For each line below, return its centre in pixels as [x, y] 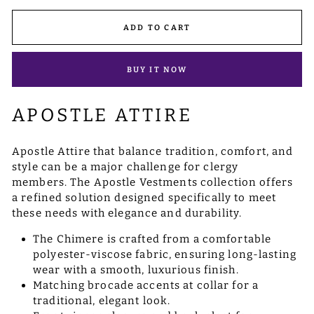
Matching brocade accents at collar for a [146, 286]
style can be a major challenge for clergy [125, 167]
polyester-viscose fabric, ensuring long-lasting [165, 255]
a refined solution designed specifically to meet [144, 198]
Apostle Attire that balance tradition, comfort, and [153, 152]
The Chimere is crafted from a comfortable [152, 239]
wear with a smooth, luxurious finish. [136, 270]
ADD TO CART [157, 27]
